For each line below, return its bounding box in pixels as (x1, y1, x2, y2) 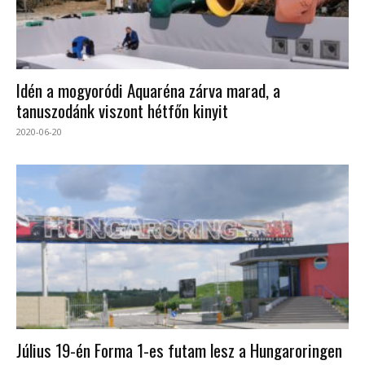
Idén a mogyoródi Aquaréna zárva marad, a (16, 77, 280, 103)
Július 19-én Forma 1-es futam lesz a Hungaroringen (16, 336, 342, 363)
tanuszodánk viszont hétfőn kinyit (16, 98, 228, 124)
